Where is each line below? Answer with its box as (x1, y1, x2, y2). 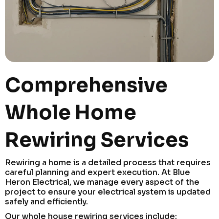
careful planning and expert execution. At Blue (5, 167, 190, 177)
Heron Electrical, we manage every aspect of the (5, 176, 199, 187)
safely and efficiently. (5, 196, 88, 207)
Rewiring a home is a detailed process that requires (5, 157, 211, 168)
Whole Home (5, 100, 136, 125)
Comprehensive (5, 72, 168, 98)
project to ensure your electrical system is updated (5, 186, 211, 197)
